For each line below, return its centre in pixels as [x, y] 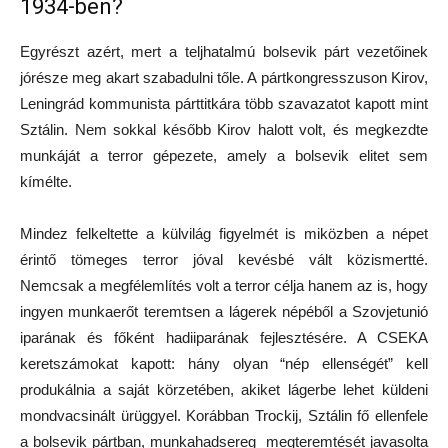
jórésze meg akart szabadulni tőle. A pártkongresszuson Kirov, [224, 78]
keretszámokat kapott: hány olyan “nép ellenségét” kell [224, 364]
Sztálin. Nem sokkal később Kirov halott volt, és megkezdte [224, 130]
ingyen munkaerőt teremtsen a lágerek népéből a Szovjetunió [224, 312]
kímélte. [46, 182]
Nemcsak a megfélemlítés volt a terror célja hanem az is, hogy [224, 286]
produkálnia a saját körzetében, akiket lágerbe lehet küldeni [224, 390]
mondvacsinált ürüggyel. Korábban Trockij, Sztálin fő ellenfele [224, 416]
